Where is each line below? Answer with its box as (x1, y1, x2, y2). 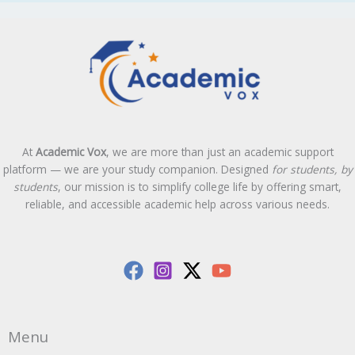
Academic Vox (35, 144, 106, 160)
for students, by (271, 162, 353, 177)
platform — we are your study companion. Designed (2, 162, 272, 177)
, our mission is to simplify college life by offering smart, (58, 179, 342, 195)
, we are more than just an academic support (105, 144, 334, 160)
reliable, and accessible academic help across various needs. (25, 197, 330, 212)
